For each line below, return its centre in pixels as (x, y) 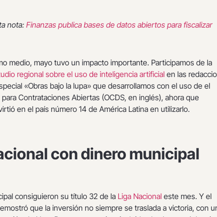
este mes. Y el (188, 196)
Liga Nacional (141, 196)
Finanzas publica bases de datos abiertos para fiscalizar (119, 24)
